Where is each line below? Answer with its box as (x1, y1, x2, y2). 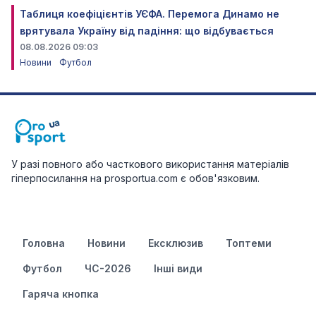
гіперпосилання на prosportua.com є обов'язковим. (11, 171, 260, 184)
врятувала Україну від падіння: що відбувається (20, 24, 274, 37)
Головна (23, 236, 65, 249)
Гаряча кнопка (23, 287, 99, 300)
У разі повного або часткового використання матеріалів (11, 157, 289, 170)
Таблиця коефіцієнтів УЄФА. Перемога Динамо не (20, 7, 279, 20)
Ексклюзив (148, 236, 203, 249)
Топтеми (226, 236, 272, 249)
